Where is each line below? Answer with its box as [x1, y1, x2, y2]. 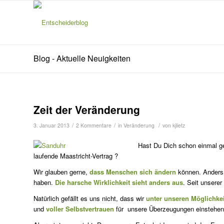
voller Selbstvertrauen [46, 204, 114, 214]
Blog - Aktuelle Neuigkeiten [33, 52, 130, 64]
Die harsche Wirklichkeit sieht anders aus [55, 177, 183, 187]
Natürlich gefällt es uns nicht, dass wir [33, 193, 146, 203]
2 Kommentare [76, 121, 111, 129]
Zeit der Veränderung [33, 102, 140, 117]
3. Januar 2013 [33, 121, 69, 129]
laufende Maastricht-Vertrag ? [33, 151, 118, 161]
